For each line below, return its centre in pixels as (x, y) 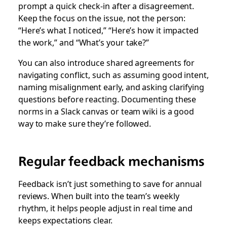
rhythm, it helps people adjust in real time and (105, 207)
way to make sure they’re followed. (85, 123)
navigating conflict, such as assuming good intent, (113, 74)
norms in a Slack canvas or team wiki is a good (106, 111)
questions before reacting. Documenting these (107, 99)
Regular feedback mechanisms (111, 161)
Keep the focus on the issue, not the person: (102, 17)
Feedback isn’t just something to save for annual (110, 183)
